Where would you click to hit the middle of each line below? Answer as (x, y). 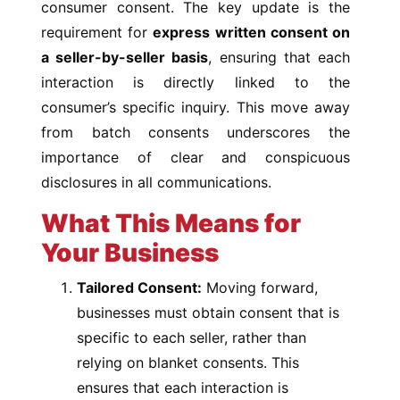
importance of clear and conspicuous (196, 157)
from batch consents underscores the (196, 132)
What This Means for (171, 223)
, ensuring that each (279, 57)
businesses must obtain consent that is (208, 312)
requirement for (97, 32)
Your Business (130, 253)
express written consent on (251, 32)
